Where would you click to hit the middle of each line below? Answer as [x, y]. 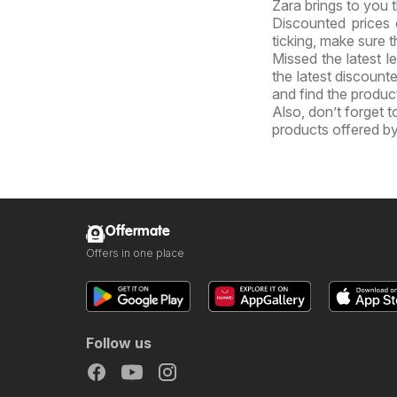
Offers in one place [135, 253]
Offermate [138, 231]
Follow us [119, 343]
